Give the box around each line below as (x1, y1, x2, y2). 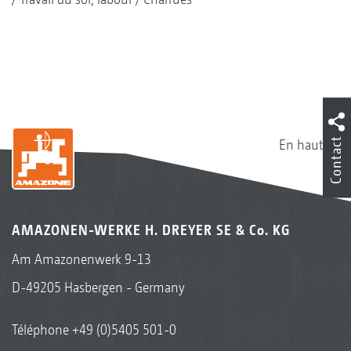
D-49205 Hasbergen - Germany (12, 278, 185, 295)
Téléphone (12, 320, 72, 338)
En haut (279, 136, 323, 153)
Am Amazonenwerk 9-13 (12, 250, 151, 267)
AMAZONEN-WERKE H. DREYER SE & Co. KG (12, 221, 290, 238)
